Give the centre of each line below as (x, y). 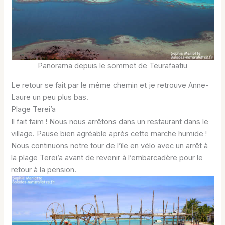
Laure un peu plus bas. (50, 97)
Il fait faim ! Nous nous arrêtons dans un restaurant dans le (110, 121)
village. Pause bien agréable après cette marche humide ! (109, 133)
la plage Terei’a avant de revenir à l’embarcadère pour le (107, 157)
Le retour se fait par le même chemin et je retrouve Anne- (110, 85)
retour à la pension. (44, 170)
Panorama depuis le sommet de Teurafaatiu (113, 66)
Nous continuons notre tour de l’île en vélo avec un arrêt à (110, 145)
